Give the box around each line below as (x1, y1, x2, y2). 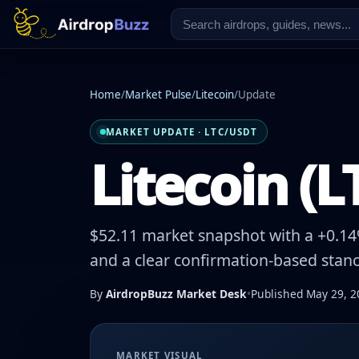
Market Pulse (125, 87, 192, 102)
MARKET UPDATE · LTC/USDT (105, 125, 258, 138)
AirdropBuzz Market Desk (106, 286, 247, 302)
